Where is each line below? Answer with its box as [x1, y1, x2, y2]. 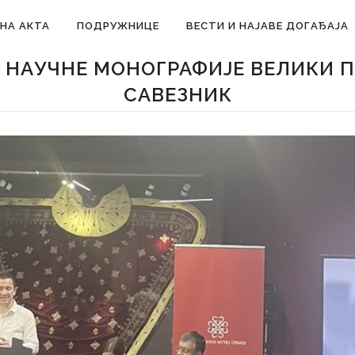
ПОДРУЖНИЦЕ [77, 20, 159, 32]
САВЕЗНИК [123, 83, 232, 106]
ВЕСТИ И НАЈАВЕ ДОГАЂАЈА [186, 20, 349, 32]
